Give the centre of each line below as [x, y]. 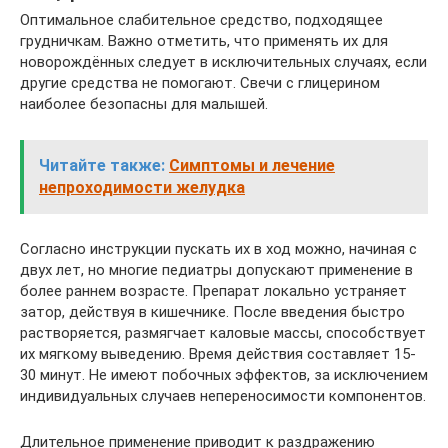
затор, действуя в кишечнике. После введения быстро [212, 312]
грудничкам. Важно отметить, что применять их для [204, 41]
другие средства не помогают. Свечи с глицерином [200, 83]
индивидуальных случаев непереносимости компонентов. [223, 396]
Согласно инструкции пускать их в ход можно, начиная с [218, 249]
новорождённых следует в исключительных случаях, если [223, 62]
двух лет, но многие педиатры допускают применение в [216, 270]
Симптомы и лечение [252, 166]
